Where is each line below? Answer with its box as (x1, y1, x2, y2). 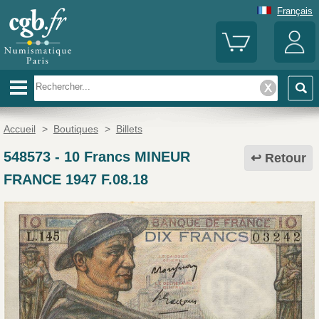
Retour (265, 151, 307, 166)
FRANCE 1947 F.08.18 (3, 172, 148, 188)
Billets (115, 123, 142, 135)
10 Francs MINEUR (63, 149, 190, 165)
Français (277, 5, 313, 16)
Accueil (3, 123, 36, 135)
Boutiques (53, 123, 98, 135)
